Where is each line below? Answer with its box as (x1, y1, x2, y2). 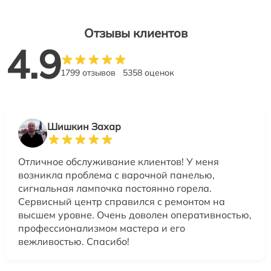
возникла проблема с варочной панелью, (18, 169, 215, 181)
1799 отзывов (60, 67, 116, 79)
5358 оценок (123, 67, 174, 79)
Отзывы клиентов (83, 25, 188, 41)
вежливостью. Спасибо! (18, 235, 129, 248)
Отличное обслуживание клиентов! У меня (18, 155, 219, 168)
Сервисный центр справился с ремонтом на (18, 195, 225, 208)
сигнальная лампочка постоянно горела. (18, 182, 212, 195)
